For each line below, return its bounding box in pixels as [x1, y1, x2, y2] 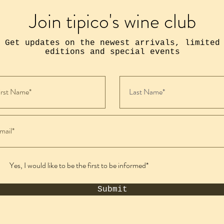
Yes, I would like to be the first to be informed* [9, 159, 148, 171]
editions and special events [44, 47, 180, 56]
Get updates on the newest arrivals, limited [4, 38, 220, 47]
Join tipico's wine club [29, 6, 196, 35]
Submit [97, 184, 127, 194]
